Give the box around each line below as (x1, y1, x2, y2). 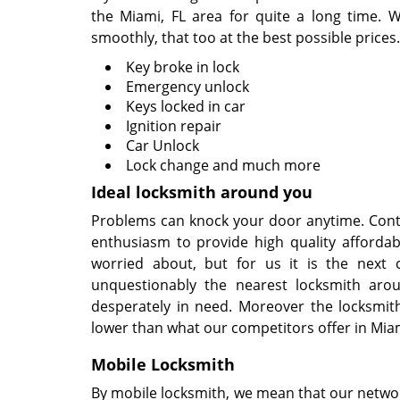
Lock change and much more (126, 155, 321, 175)
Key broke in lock (126, 57, 239, 77)
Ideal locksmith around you (91, 181, 312, 203)
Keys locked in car (126, 96, 246, 116)
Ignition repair (126, 116, 221, 136)
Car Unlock (126, 136, 199, 155)
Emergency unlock (126, 77, 249, 96)
